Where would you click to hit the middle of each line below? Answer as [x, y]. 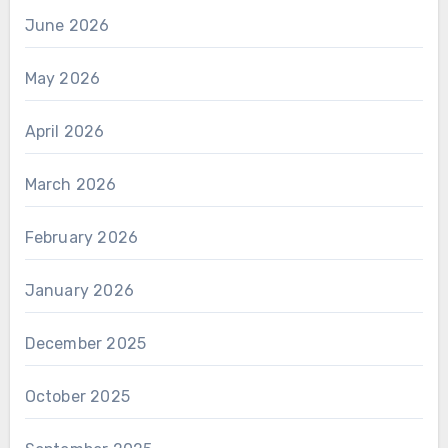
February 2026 [81, 237]
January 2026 [79, 290]
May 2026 [62, 78]
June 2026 [67, 25]
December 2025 [85, 343]
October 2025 [77, 396]
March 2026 [70, 184]
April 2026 [64, 131]
